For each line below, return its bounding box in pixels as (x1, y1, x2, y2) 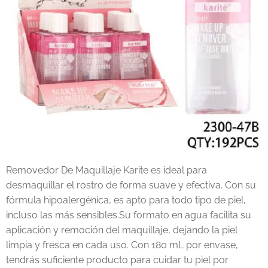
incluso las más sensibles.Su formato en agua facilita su (6, 209, 251, 221)
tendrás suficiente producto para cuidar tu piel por (6, 254, 229, 266)
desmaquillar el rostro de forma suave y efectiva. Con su (6, 179, 256, 191)
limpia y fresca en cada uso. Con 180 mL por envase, (6, 239, 238, 251)
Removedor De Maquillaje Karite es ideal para (6, 165, 207, 176)
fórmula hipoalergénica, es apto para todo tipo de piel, (6, 194, 246, 206)
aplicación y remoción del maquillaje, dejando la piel (6, 224, 237, 236)
